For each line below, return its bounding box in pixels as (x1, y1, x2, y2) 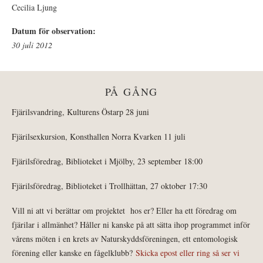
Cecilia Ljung (12, 1, 57, 13)
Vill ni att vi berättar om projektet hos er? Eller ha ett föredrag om (12, 204, 237, 216)
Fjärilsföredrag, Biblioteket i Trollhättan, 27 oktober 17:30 (12, 180, 207, 191)
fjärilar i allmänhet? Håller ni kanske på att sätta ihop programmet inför (12, 218, 250, 230)
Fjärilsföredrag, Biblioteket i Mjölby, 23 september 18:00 (12, 155, 203, 167)
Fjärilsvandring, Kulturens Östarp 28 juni (12, 106, 149, 117)
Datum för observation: (12, 24, 99, 37)
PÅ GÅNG (104, 84, 159, 99)
